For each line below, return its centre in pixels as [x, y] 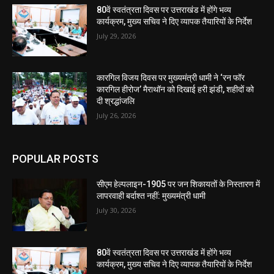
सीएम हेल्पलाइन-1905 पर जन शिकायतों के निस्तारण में [179, 184]
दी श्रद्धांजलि [116, 101]
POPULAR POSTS [55, 158]
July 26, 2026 [117, 116]
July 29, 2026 [117, 35]
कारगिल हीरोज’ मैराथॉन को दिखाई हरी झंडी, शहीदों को [176, 90]
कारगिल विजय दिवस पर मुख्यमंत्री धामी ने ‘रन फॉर [171, 78]
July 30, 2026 [117, 210]
